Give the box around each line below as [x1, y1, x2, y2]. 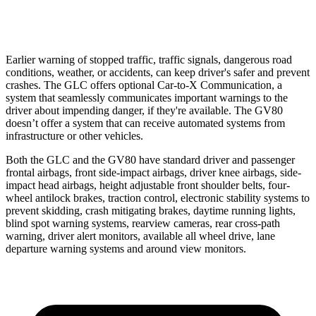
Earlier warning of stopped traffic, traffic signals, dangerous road [6, 53, 292, 66]
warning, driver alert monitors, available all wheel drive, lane [6, 229, 275, 242]
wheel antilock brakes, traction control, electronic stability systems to [6, 191, 310, 204]
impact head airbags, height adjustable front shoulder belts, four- [6, 178, 290, 191]
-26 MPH [156, 8, 191, 19]
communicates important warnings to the [108, 91, 288, 104]
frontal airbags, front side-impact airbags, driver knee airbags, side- [6, 166, 301, 178]
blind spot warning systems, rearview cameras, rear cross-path [6, 217, 280, 229]
